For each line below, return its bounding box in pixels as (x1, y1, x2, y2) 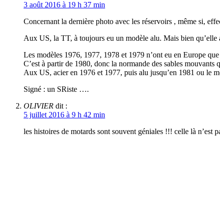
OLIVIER (24, 102, 54, 110)
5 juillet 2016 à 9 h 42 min (24, 110, 105, 119)
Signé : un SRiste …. (24, 85, 89, 94)
